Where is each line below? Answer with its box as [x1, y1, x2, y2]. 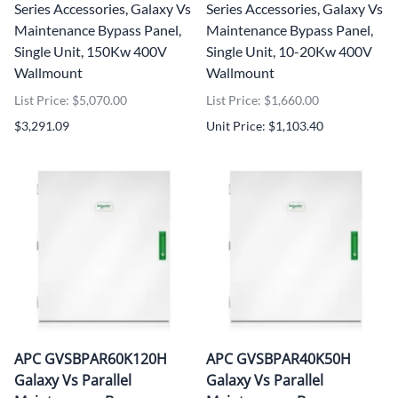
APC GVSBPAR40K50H [206, 348, 351, 369]
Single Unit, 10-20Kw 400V [206, 42, 372, 60]
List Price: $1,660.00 [206, 92, 319, 107]
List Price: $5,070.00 [14, 92, 127, 107]
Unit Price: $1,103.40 [206, 117, 323, 133]
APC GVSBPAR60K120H [14, 348, 167, 369]
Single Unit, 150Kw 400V [14, 42, 167, 60]
